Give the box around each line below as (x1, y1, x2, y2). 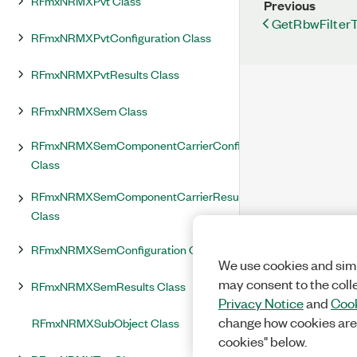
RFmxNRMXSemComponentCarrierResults (31, 187, 251, 204)
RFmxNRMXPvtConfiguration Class (31, 29, 211, 45)
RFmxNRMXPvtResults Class (31, 65, 179, 82)
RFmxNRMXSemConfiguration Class (31, 241, 218, 257)
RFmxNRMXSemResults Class (31, 277, 186, 294)
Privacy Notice (218, 294, 304, 312)
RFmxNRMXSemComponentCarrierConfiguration (31, 136, 283, 153)
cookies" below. (218, 332, 307, 350)
